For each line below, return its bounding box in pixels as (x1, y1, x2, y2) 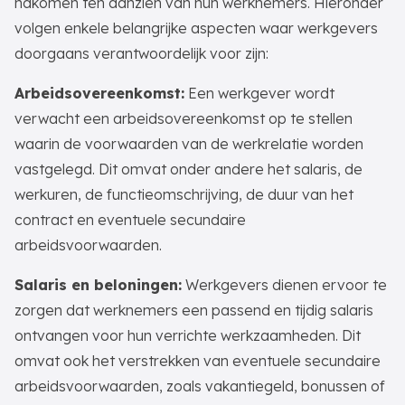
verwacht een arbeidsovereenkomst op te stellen (14, 109, 353, 127)
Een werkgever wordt (184, 84, 334, 102)
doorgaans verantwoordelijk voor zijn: (14, 44, 268, 62)
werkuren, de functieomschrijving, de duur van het (14, 185, 353, 203)
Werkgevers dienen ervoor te (182, 276, 387, 294)
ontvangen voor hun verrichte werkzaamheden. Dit (14, 326, 361, 344)
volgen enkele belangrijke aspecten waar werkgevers (14, 19, 378, 37)
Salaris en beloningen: (14, 276, 182, 294)
